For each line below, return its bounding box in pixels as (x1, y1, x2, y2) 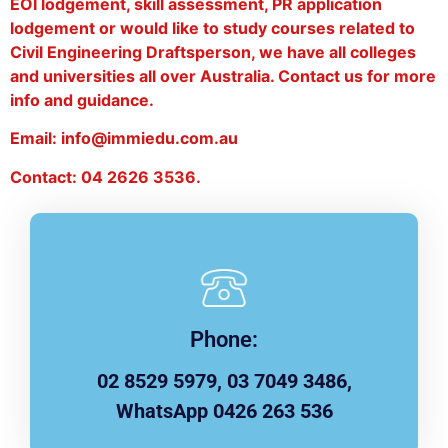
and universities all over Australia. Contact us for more (10, 65, 436, 86)
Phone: (190, 327, 258, 353)
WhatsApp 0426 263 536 (115, 399, 333, 424)
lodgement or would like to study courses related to (10, 17, 415, 38)
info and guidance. (10, 89, 154, 110)
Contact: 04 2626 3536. (10, 166, 201, 187)
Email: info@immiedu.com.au (10, 128, 238, 149)
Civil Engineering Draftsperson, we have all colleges (10, 41, 416, 62)
